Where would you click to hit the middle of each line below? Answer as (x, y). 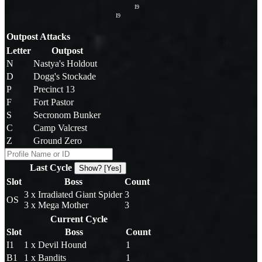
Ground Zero (58, 140)
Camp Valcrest (60, 127)
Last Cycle (52, 167)
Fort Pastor (54, 102)
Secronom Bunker (67, 115)
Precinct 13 (54, 89)
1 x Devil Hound (55, 244)
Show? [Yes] (100, 168)
